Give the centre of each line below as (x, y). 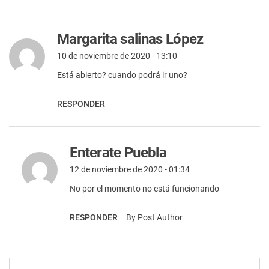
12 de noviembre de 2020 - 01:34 (129, 169)
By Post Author (154, 217)
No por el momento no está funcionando (144, 188)
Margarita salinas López (130, 39)
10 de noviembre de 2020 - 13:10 (117, 56)
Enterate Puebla (118, 152)
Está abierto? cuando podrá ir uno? (122, 75)
